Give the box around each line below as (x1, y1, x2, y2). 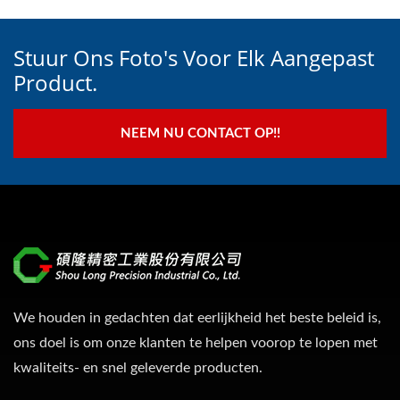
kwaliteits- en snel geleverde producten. (13, 361, 262, 376)
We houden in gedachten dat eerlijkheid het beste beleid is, (13, 311, 381, 326)
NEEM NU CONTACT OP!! (120, 127, 280, 141)
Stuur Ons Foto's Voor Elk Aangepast (13, 43, 374, 73)
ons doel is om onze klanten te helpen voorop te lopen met (13, 336, 378, 351)
